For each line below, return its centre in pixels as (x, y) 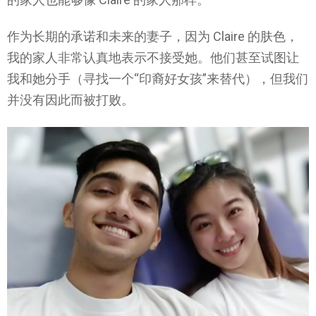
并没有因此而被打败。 (71, 100)
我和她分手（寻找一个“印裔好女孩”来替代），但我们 (158, 79)
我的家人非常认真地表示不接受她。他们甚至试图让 (153, 58)
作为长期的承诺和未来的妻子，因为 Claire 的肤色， (153, 37)
